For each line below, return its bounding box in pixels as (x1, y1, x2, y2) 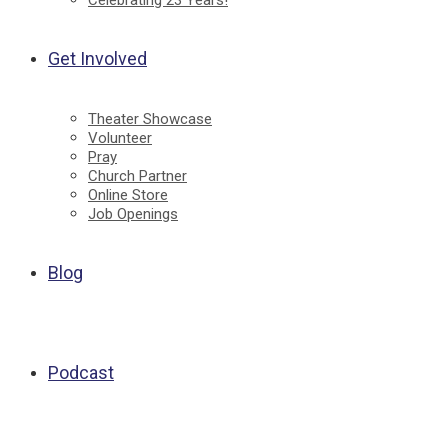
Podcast (48, 362, 114, 383)
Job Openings (88, 205, 178, 223)
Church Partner (88, 167, 187, 185)
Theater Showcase (88, 110, 212, 128)
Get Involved (48, 48, 147, 69)
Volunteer (88, 129, 152, 147)
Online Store (88, 186, 168, 204)
